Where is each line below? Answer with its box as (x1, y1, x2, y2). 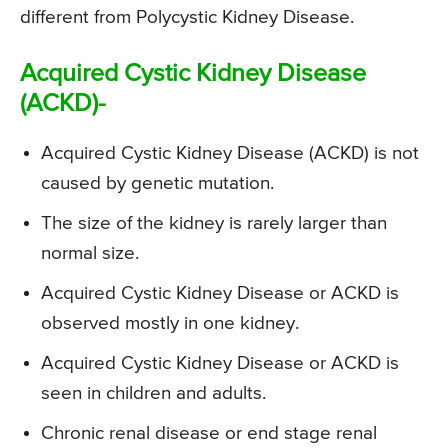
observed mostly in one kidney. (41, 313, 299, 333)
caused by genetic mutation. (41, 173, 279, 193)
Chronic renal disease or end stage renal (41, 423, 377, 443)
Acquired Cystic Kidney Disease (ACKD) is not (41, 143, 419, 163)
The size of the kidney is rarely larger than (41, 213, 387, 233)
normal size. (41, 243, 144, 263)
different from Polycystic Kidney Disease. (20, 7, 354, 27)
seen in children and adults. (41, 383, 266, 403)
